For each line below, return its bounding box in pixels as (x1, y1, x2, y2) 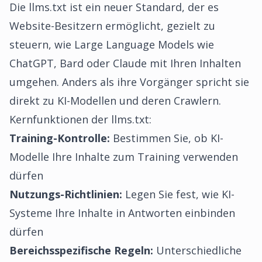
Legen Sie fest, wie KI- (122, 187, 235, 201)
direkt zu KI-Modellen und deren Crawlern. (9, 94, 221, 108)
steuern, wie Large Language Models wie (9, 37, 214, 51)
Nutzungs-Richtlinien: (9, 187, 122, 201)
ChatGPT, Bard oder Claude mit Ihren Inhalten (9, 56, 241, 70)
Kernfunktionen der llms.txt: (9, 112, 151, 126)
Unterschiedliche (153, 243, 242, 257)
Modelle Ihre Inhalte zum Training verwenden (9, 150, 238, 164)
